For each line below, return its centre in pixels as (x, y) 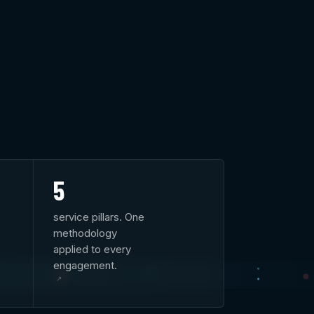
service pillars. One (98, 217)
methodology (85, 233)
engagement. (85, 265)
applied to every (92, 249)
